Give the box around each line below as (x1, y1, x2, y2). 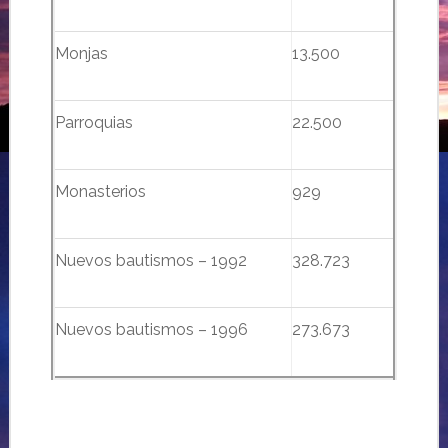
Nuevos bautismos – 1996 (54, 320, 248, 339)
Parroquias (54, 113, 133, 132)
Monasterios (54, 182, 146, 201)
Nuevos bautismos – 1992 (54, 251, 247, 270)
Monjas (54, 44, 108, 63)
